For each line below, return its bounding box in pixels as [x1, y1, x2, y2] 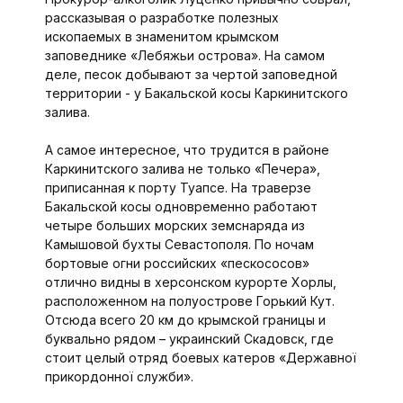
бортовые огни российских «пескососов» [44, 255, 309, 272]
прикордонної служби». [44, 369, 193, 385]
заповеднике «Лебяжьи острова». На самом [44, 48, 325, 64]
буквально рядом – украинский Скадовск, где [44, 331, 334, 347]
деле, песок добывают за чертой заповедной [44, 67, 337, 83]
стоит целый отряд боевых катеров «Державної [44, 350, 356, 366]
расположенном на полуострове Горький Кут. [44, 293, 335, 309]
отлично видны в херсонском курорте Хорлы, [44, 274, 336, 291]
